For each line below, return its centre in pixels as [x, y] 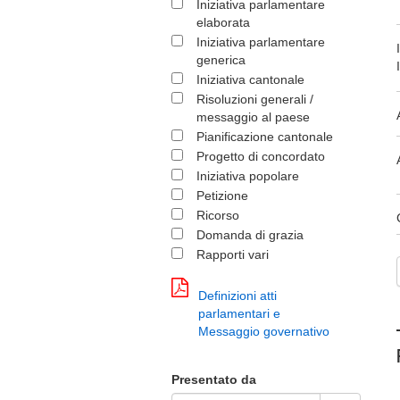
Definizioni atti [237, 296]
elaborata [223, 22]
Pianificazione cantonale [264, 137]
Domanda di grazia [250, 235]
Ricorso [217, 215]
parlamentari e [239, 313]
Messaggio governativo [264, 331]
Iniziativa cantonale [250, 79]
